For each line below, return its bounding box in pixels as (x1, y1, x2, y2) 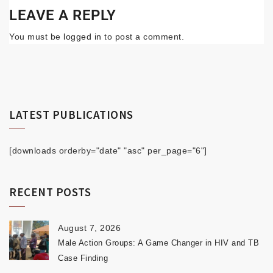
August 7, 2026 (58, 222, 121, 233)
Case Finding (58, 253, 108, 263)
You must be (9, 31, 63, 41)
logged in (63, 31, 102, 41)
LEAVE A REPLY (9, 6, 116, 24)
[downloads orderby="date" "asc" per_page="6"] (9, 145, 207, 155)
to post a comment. (101, 31, 184, 41)
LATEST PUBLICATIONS (9, 107, 133, 122)
